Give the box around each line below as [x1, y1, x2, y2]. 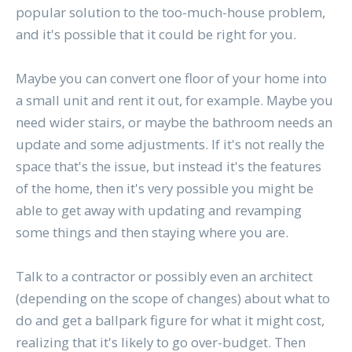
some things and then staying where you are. [15, 222, 288, 241]
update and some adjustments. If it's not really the [15, 134, 324, 153]
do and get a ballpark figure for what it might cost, [15, 310, 324, 329]
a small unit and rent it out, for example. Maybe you [15, 90, 333, 109]
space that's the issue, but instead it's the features [15, 156, 321, 175]
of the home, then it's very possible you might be [15, 178, 313, 197]
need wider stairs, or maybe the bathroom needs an [15, 112, 332, 131]
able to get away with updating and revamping [15, 200, 302, 219]
